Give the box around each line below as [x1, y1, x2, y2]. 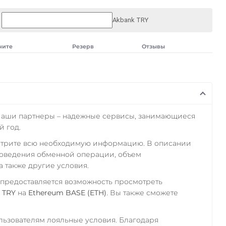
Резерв [72, 42, 94, 50]
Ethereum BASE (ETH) [28, 188, 106, 197]
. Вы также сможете [106, 188, 178, 197]
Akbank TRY [112, 16, 148, 24]
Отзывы [141, 42, 165, 50]
